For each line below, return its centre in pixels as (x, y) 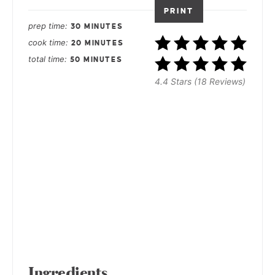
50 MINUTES (96, 60)
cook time (47, 43)
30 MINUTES (97, 27)
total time (46, 59)
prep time (47, 26)
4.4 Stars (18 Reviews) (200, 82)
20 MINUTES (97, 44)
